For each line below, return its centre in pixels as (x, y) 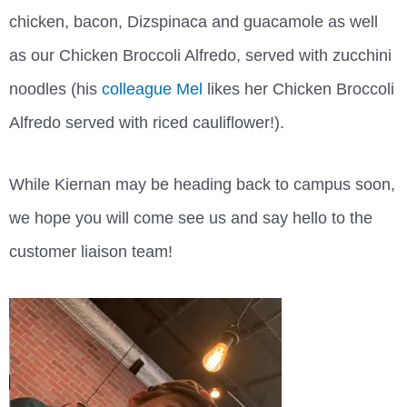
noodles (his (53, 89)
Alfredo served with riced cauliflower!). (147, 122)
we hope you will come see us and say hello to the (191, 218)
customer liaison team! (91, 252)
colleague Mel (152, 89)
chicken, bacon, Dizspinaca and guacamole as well (194, 21)
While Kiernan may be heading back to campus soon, (202, 185)
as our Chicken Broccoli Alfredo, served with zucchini (200, 55)
